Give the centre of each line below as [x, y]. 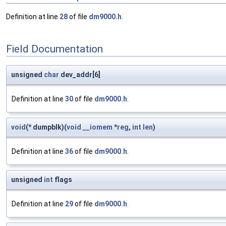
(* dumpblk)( [46, 127]
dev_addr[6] [80, 75]
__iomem [98, 127]
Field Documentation [54, 49]
